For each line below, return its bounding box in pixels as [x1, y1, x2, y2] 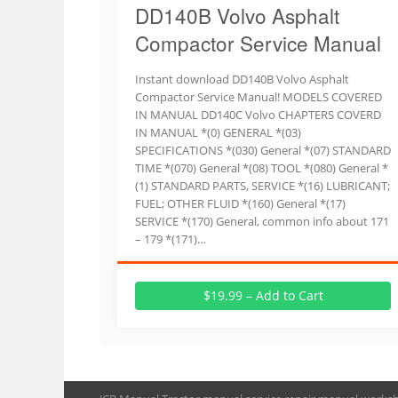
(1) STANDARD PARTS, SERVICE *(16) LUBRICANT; [135, 178, 390, 194]
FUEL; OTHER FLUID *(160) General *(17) [135, 195, 346, 211]
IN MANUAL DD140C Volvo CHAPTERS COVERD [135, 107, 381, 123]
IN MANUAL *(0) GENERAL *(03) [135, 124, 301, 140]
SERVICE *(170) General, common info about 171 [135, 213, 389, 229]
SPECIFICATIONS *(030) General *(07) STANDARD [135, 142, 391, 158]
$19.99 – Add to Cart [203, 287, 323, 304]
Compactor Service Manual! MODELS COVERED [135, 89, 382, 105]
